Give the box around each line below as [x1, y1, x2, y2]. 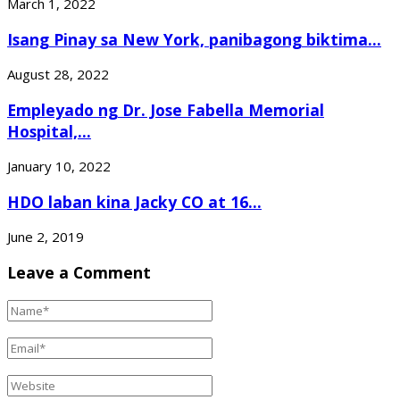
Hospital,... [7, 120, 91, 142]
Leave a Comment [7, 261, 151, 283]
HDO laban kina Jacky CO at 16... [7, 190, 262, 212]
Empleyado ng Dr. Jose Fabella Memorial [7, 98, 324, 121]
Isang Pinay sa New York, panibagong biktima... [7, 28, 381, 50]
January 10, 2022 [7, 157, 111, 176]
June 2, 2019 [7, 228, 84, 246]
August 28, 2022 [7, 65, 109, 84]
